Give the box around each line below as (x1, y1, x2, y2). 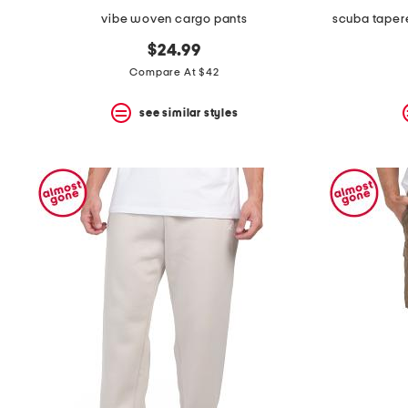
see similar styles (139, 107, 239, 118)
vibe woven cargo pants (101, 13, 248, 26)
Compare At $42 (129, 66, 219, 78)
